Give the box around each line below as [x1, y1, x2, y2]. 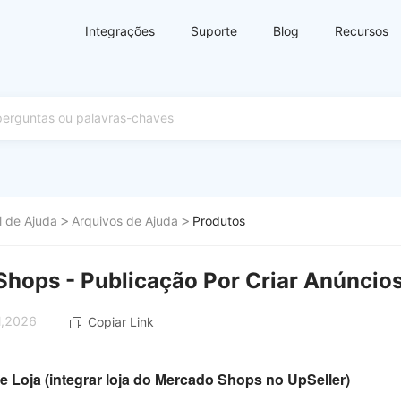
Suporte [191, 23, 237, 38]
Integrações [85, 23, 155, 38]
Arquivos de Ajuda [72, 213, 178, 228]
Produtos [192, 213, 245, 228]
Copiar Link [88, 314, 154, 329]
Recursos [335, 23, 388, 38]
